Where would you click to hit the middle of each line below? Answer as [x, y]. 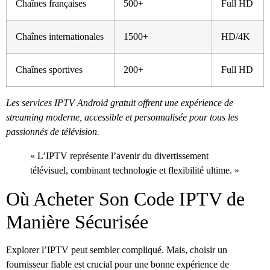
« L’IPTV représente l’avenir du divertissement [119, 156]
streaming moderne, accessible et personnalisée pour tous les [122, 118]
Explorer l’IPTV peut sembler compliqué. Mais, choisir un [117, 250]
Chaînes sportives [49, 70]
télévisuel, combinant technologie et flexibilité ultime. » [135, 171]
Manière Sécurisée [77, 222]
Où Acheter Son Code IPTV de [125, 199]
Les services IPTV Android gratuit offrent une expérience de [120, 103]
